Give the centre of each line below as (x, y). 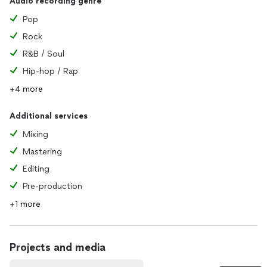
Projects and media (58, 247)
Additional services (49, 116)
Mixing (35, 134)
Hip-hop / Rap (50, 71)
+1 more (25, 204)
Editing (36, 169)
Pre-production (52, 186)
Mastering (42, 152)
